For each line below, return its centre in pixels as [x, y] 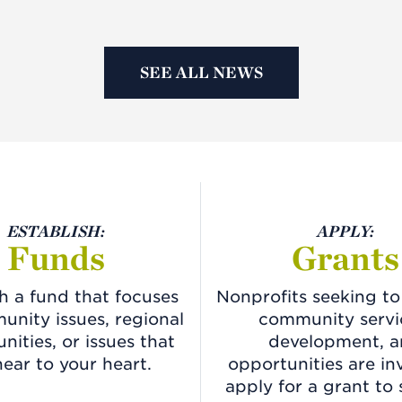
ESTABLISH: [56, 231]
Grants [345, 258]
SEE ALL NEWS [201, 72]
